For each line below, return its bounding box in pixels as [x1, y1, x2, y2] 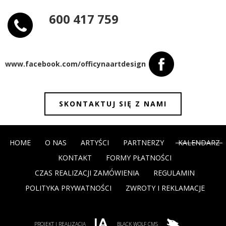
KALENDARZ [178, 138, 220, 147]
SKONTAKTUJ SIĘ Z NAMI [59, 99, 167, 108]
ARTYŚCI [81, 138, 109, 147]
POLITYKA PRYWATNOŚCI [25, 183, 111, 193]
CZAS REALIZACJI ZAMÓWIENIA [35, 168, 139, 178]
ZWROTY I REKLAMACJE [125, 183, 205, 193]
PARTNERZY [123, 138, 164, 147]
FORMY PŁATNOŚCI [106, 153, 172, 162]
